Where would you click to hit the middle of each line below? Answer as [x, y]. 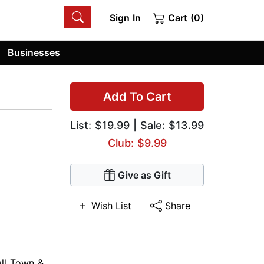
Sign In [125, 18]
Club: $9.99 [137, 143]
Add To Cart [137, 97]
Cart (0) [184, 18]
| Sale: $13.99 [167, 126]
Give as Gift [144, 175]
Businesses [34, 52]
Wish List [111, 206]
